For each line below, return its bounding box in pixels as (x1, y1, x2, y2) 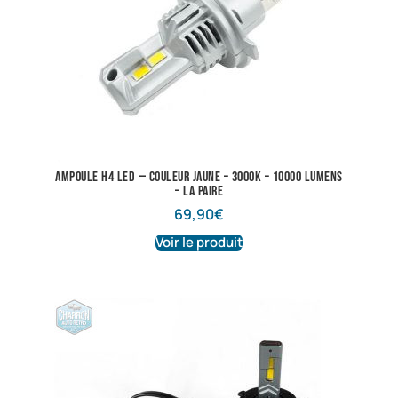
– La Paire (175, 183, 223, 201)
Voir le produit (155, 233, 243, 252)
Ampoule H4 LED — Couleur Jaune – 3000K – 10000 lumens (55, 169, 343, 187)
